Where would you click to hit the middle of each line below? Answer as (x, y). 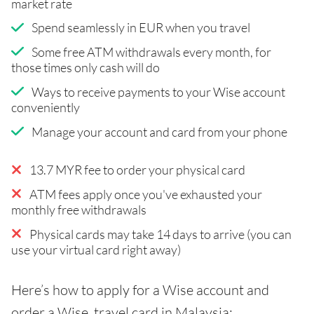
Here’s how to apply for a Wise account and (140, 289)
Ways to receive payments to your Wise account (158, 91)
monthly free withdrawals (79, 209)
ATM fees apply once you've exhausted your (146, 194)
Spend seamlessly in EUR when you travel (141, 27)
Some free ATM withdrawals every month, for (151, 52)
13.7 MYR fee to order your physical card (137, 169)
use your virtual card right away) (96, 249)
